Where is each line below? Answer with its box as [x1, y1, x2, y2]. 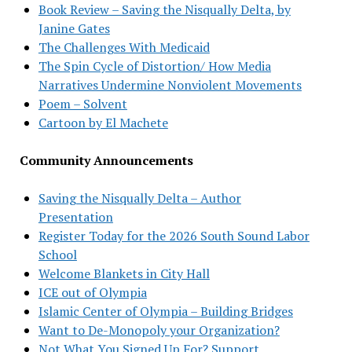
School [38, 245, 77, 263]
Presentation [38, 207, 113, 225]
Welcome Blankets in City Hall [38, 264, 210, 282]
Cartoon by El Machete [38, 113, 168, 131]
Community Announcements [19, 151, 193, 169]
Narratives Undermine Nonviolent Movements [38, 75, 302, 93]
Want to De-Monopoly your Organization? [38, 321, 280, 339]
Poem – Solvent [38, 94, 127, 112]
